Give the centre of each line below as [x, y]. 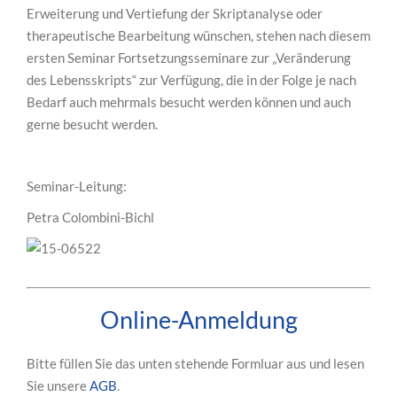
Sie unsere [58, 386]
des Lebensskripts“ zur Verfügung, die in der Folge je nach [191, 80]
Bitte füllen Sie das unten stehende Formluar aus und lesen [195, 364]
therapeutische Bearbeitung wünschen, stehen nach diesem [198, 36]
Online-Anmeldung [198, 320]
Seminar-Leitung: [77, 187]
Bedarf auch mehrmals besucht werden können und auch [189, 102]
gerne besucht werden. [92, 125]
